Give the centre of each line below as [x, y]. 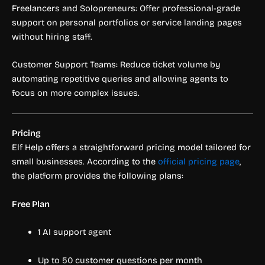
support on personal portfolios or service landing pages [127, 22]
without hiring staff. [52, 36]
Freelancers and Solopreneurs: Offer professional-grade [126, 8]
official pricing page [199, 162]
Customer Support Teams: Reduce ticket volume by [116, 65]
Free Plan [31, 204]
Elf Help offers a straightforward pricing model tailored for [131, 148]
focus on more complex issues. [76, 93]
